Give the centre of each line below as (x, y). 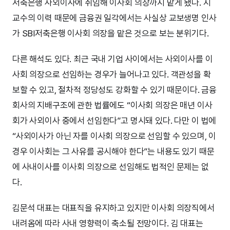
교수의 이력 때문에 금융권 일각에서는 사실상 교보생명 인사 (114, 18)
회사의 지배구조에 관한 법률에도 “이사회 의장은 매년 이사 (112, 106)
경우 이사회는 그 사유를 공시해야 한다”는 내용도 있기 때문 (113, 152)
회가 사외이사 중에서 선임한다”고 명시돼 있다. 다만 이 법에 (114, 121)
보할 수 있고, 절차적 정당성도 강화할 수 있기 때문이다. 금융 (115, 90)
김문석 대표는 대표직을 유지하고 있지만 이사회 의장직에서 (113, 208)
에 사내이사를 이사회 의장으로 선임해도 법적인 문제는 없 (111, 167)
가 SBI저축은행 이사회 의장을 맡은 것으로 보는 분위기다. (111, 34)
